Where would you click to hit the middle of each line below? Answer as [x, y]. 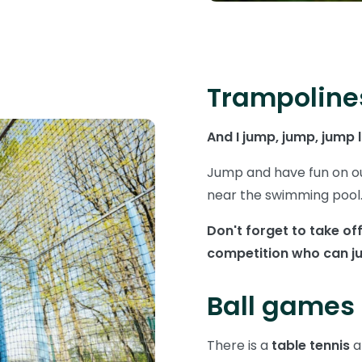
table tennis [311, 346]
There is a [239, 346]
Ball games [281, 306]
